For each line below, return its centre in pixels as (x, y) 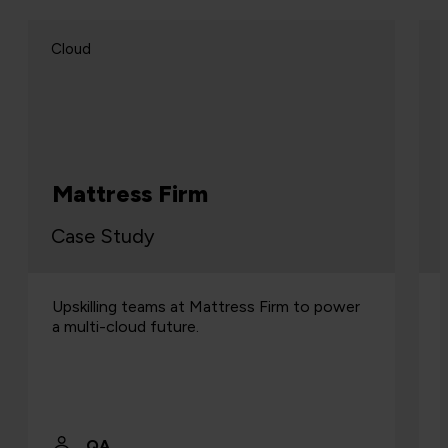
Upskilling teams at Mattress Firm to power (205, 307)
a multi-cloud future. (125, 327)
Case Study (102, 236)
